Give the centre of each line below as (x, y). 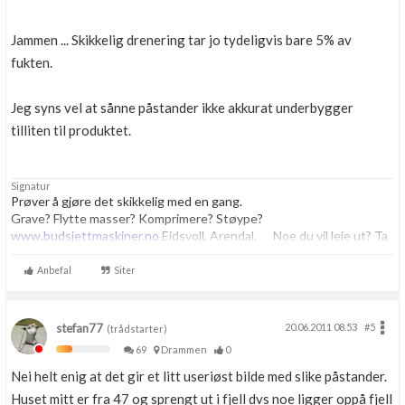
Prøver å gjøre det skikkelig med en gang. (127, 201)
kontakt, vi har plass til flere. (91, 253)
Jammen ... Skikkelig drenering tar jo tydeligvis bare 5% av (181, 40)
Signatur (31, 186)
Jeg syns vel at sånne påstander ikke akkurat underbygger (182, 108)
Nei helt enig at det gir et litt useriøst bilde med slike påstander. (199, 376)
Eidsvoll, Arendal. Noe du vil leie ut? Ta (273, 235)
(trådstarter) (135, 329)
